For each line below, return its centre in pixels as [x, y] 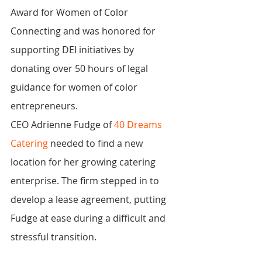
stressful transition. [54, 237]
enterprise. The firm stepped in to [86, 181]
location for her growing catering [84, 162]
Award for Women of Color [70, 13]
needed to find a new [96, 144]
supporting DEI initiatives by [73, 50]
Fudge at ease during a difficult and [89, 218]
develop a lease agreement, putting [89, 200]
